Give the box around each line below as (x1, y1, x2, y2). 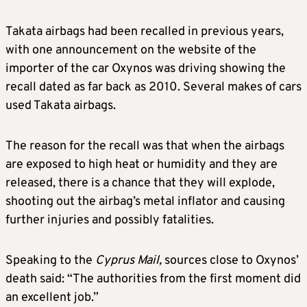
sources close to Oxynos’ (164, 253, 299, 269)
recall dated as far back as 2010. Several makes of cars (5, 79, 302, 96)
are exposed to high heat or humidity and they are (5, 157, 278, 173)
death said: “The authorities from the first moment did (5, 271, 301, 288)
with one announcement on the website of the (5, 42, 256, 59)
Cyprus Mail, (95, 253, 164, 269)
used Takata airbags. (5, 98, 116, 114)
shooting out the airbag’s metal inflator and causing (5, 194, 285, 210)
